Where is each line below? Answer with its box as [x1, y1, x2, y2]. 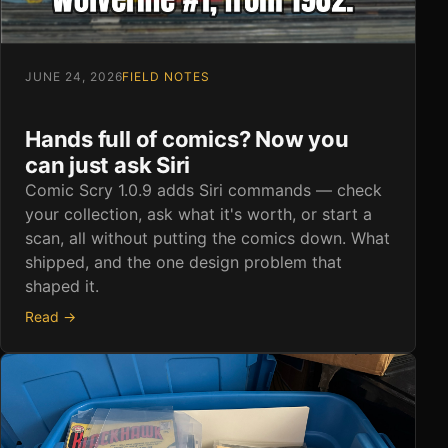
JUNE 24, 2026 [25, 68, 123, 84]
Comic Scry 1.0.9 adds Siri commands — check [25, 179, 382, 200]
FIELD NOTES [122, 68, 211, 84]
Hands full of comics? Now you [25, 125, 349, 152]
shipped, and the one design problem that [25, 251, 342, 272]
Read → [25, 307, 76, 325]
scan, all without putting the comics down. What [25, 227, 390, 248]
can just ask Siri [25, 151, 191, 178]
